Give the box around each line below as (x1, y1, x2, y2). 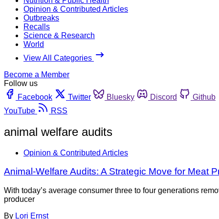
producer (4, 195, 35, 204)
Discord (150, 92, 177, 101)
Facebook (18, 92, 52, 101)
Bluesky (107, 92, 134, 101)
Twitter (68, 92, 91, 101)
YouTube (4, 106, 35, 115)
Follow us (4, 79, 38, 88)
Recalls (23, 22, 50, 31)
